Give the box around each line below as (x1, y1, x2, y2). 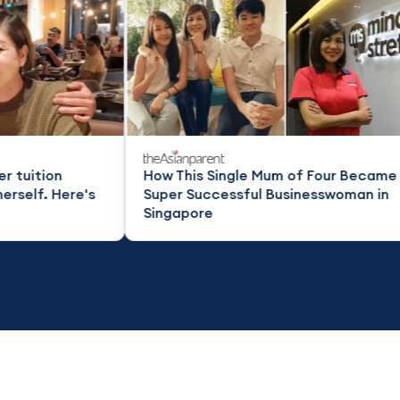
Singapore (36, 203, 106, 221)
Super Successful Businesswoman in (36, 184, 282, 203)
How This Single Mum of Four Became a (36, 165, 303, 184)
